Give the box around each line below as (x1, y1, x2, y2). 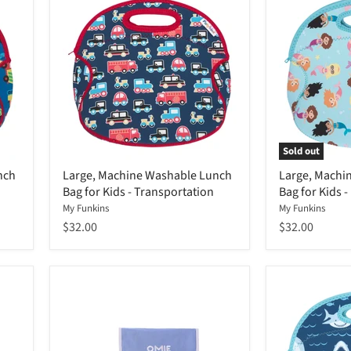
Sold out (283, 144, 320, 159)
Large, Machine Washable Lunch (63, 167, 232, 185)
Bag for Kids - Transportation (63, 183, 214, 201)
